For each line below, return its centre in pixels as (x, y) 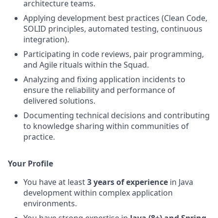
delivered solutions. (59, 101)
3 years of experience (127, 182)
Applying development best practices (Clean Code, (115, 18)
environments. (50, 203)
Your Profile (30, 163)
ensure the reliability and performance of (99, 90)
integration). (46, 39)
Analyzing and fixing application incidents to (104, 79)
